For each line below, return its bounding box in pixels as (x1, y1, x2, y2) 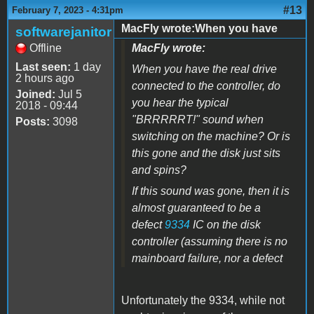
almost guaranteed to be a (132, 201, 261, 214)
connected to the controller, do (132, 79, 280, 92)
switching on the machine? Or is (132, 130, 290, 142)
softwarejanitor (15, 24, 111, 39)
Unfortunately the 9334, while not (121, 294, 285, 306)
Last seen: (15, 60, 71, 73)
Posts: (15, 115, 50, 128)
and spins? (132, 163, 186, 176)
